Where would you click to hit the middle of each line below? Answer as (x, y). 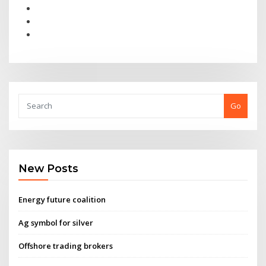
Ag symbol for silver (56, 222)
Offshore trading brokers (66, 246)
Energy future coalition (62, 199)
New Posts (49, 169)
